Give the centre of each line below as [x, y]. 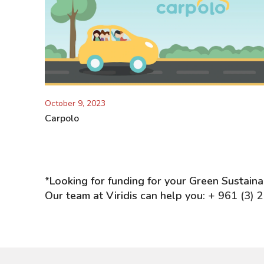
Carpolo [62, 118]
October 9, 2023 [75, 103]
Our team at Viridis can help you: [126, 195]
